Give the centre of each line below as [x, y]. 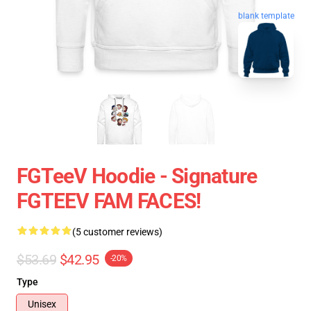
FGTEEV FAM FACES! [109, 201]
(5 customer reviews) [117, 232]
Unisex [42, 304]
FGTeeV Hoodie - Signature [137, 176]
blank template [266, 14]
